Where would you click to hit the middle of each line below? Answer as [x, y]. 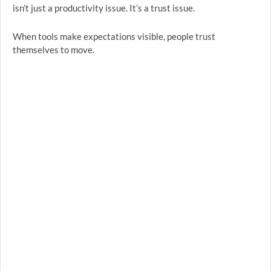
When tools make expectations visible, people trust [114, 36]
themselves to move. [54, 50]
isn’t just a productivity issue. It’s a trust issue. [104, 8]
